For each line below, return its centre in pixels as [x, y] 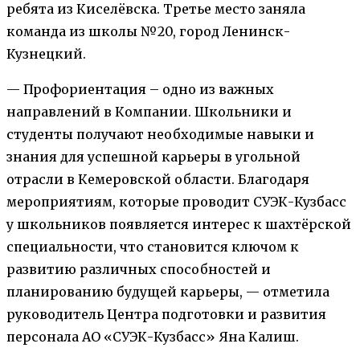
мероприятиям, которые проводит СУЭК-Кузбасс [176, 201]
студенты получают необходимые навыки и [160, 134]
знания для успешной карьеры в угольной [153, 156]
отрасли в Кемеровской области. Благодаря [158, 179]
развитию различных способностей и [139, 269]
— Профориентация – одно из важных [140, 89]
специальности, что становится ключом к [153, 246]
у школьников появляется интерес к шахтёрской [179, 224]
